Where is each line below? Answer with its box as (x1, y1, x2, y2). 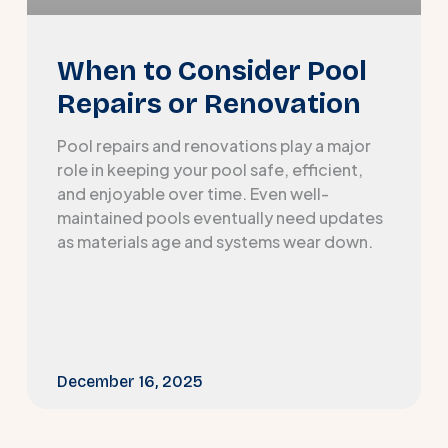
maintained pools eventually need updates (56, 207, 383, 229)
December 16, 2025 (56, 371, 203, 391)
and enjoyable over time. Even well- (56, 183, 329, 205)
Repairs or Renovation (56, 87, 361, 122)
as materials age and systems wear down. (56, 231, 373, 253)
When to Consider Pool (56, 54, 367, 89)
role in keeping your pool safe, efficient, (56, 159, 363, 181)
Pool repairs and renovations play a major (56, 135, 371, 157)
